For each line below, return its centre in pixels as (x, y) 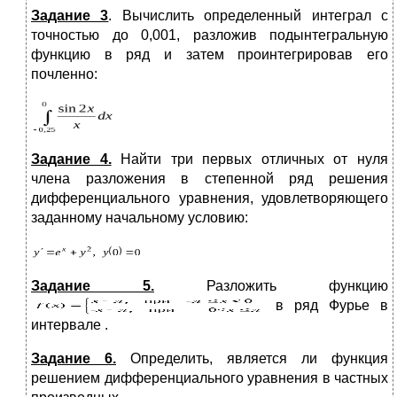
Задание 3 (70, 16)
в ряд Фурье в (327, 305)
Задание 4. (71, 160)
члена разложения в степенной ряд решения (210, 179)
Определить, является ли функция (252, 358)
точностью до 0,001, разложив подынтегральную (210, 35)
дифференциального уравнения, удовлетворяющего (210, 198)
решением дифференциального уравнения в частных (210, 378)
